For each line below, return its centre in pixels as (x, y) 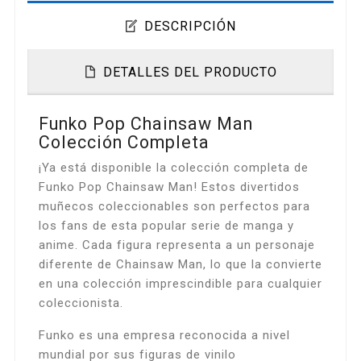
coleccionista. (81, 303)
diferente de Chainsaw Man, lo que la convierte (180, 265)
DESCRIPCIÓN (190, 27)
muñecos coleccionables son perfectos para (174, 207)
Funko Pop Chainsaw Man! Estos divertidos (169, 187)
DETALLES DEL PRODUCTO (190, 73)
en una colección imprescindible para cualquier (180, 284)
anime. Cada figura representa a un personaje (176, 245)
